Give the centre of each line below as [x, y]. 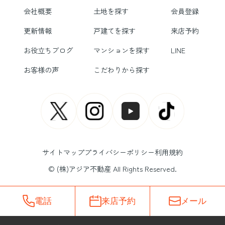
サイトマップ [63, 152]
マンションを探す [122, 50]
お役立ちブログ [48, 50]
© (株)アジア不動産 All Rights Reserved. [112, 169]
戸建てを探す [115, 31]
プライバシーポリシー [119, 152]
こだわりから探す [122, 70]
